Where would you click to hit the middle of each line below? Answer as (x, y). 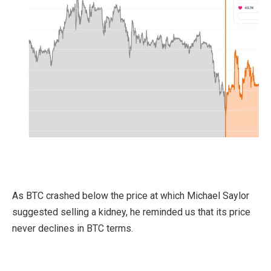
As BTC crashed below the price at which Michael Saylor (131, 196)
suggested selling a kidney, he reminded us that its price (131, 212)
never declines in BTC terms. (73, 229)
